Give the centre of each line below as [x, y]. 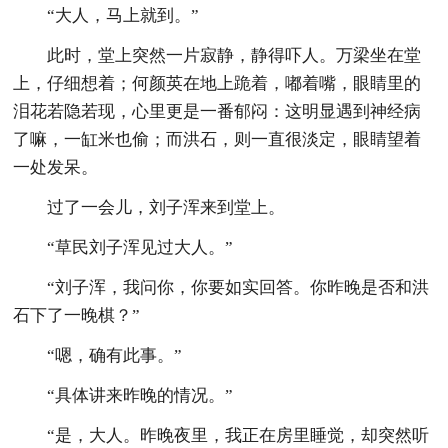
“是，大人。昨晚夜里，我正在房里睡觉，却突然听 [238, 435]
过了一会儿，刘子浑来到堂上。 [166, 207]
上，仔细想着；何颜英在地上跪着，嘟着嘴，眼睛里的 [217, 83]
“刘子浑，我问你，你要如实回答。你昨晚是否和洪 [238, 287]
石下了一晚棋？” [77, 315]
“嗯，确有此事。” [115, 355]
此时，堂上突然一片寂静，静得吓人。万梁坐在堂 [234, 55]
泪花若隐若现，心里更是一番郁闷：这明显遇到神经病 [217, 111]
